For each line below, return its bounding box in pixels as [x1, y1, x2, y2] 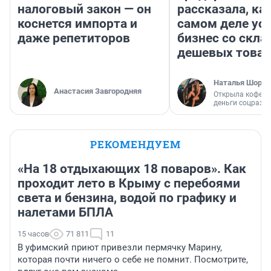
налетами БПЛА [18, 205, 113, 220]
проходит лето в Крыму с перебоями [18, 176, 240, 191]
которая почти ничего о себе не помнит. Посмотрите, [18, 254, 248, 266]
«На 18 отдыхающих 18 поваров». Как [18, 162, 246, 177]
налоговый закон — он [18, 2, 151, 17]
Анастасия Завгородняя [54, 87, 142, 96]
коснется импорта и [18, 16, 137, 31]
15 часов [18, 229, 49, 239]
